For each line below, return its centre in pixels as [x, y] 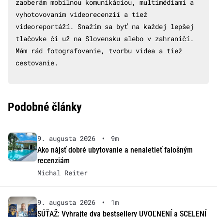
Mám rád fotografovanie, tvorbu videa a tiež [99, 50]
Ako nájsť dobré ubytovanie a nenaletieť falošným [115, 150]
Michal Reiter [62, 172]
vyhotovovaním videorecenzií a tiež [81, 14]
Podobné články [45, 107]
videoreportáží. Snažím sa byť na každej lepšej [105, 26]
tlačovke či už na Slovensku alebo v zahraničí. [105, 38]
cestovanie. [37, 62]
